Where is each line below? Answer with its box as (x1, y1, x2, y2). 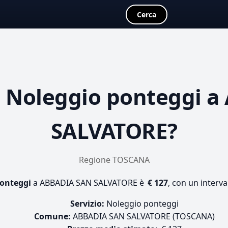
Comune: (34, 211, 71, 222)
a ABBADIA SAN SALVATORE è (31, 177, 146, 188)
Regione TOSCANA (78, 154, 150, 165)
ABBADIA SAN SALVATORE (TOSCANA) (70, 211, 215, 222)
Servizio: (70, 198, 104, 209)
